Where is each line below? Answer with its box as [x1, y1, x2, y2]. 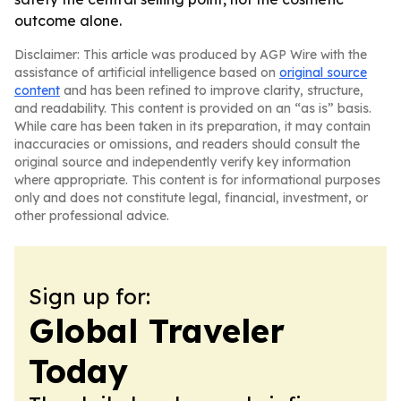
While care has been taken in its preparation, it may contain [14, 118, 371, 134]
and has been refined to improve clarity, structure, [60, 82, 363, 98]
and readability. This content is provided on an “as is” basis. [14, 100, 371, 116]
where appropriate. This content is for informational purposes [14, 172, 380, 188]
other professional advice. [14, 208, 169, 224]
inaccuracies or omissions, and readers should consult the [14, 136, 360, 152]
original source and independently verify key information [14, 154, 351, 170]
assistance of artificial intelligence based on [14, 64, 279, 81]
